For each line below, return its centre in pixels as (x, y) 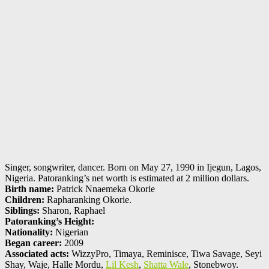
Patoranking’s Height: (50, 222)
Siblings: (22, 211)
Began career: (33, 243)
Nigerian (71, 232)
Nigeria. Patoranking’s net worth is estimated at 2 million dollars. (127, 178)
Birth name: (29, 189)
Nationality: (29, 232)
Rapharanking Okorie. (88, 200)
